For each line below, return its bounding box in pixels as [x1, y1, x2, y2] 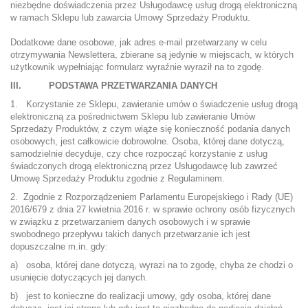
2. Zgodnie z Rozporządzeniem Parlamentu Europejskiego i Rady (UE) [10, 192, 293, 202]
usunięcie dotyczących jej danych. [10, 272, 148, 283]
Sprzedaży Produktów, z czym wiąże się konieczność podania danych [10, 124, 290, 134]
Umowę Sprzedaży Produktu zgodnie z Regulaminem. [10, 173, 225, 184]
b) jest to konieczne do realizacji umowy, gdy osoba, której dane [10, 291, 271, 301]
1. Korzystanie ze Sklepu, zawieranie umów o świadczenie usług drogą [10, 99, 298, 109]
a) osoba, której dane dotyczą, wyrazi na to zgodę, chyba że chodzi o [10, 260, 293, 270]
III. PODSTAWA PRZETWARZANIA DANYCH [10, 80, 217, 91]
